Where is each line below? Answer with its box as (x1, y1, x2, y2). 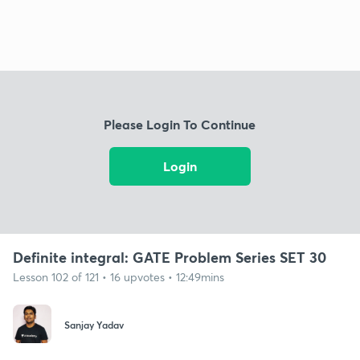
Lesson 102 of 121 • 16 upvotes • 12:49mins (13, 268, 224, 284)
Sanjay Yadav (64, 318, 124, 332)
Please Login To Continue (104, 116, 256, 133)
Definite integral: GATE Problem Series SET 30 (13, 247, 326, 267)
